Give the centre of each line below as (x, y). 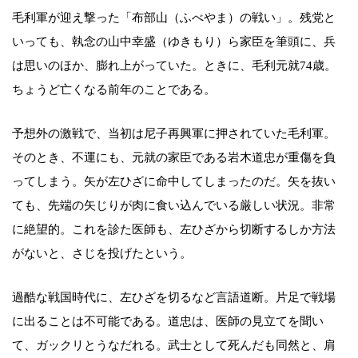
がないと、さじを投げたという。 (102, 254)
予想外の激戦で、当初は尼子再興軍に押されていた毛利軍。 (174, 134)
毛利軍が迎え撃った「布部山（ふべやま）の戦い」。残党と (174, 18)
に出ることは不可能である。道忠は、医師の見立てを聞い (168, 322)
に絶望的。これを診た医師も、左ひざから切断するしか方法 (174, 230)
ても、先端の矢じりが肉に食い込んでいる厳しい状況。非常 (174, 206)
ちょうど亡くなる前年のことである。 (114, 90)
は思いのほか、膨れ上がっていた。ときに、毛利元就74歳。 (174, 66)
